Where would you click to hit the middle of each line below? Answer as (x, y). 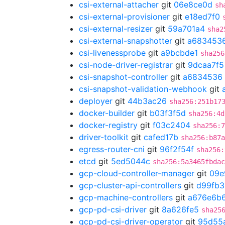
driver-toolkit (104, 137)
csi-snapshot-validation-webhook (143, 89)
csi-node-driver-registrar (126, 65)
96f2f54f (177, 149)
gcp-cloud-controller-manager (137, 173)
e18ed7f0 (202, 17)
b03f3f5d (168, 113)
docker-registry (108, 125)
